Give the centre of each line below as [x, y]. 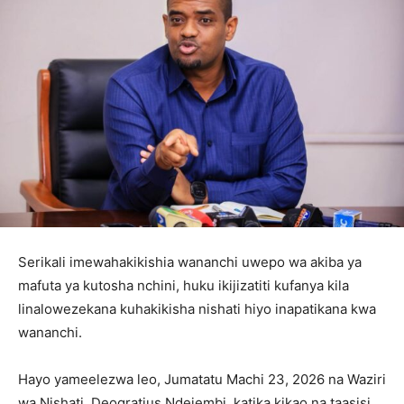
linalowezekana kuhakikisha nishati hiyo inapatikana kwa [197, 308]
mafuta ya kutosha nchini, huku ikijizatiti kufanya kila [184, 285]
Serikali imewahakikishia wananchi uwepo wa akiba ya [190, 262]
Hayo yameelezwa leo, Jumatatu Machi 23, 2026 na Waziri [202, 379]
